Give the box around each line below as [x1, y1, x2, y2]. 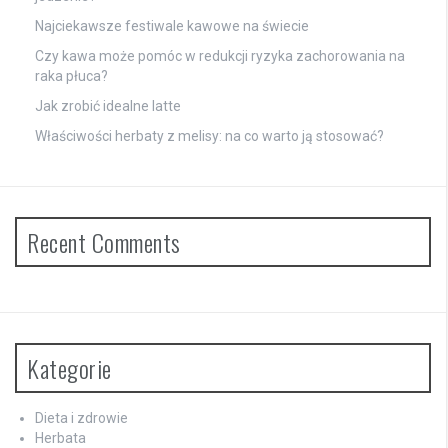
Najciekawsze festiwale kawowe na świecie [35, 18, 309, 35]
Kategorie [27, 350, 112, 387]
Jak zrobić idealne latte [35, 98, 181, 115]
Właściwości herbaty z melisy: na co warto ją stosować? [35, 128, 384, 145]
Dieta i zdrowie [35, 410, 128, 427]
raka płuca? [35, 68, 108, 85]
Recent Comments [27, 224, 181, 261]
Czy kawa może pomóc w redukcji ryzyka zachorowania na [35, 48, 405, 65]
